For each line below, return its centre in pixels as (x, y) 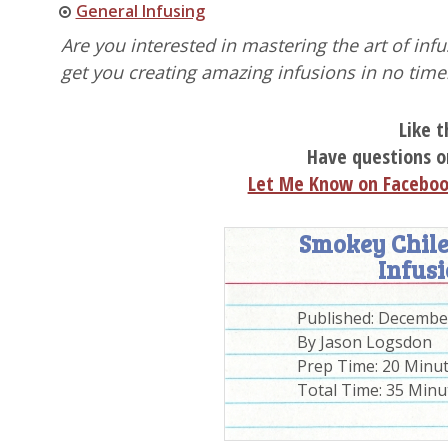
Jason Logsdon (375, 342)
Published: (337, 318)
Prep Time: (339, 366)
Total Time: (341, 390)
